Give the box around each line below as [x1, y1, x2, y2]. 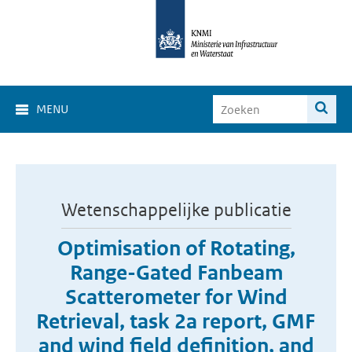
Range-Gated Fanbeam [69, 260, 283, 285]
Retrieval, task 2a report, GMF [36, 309, 316, 334]
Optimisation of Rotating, [57, 236, 295, 261]
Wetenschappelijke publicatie [60, 200, 291, 220]
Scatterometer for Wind [64, 284, 288, 310]
